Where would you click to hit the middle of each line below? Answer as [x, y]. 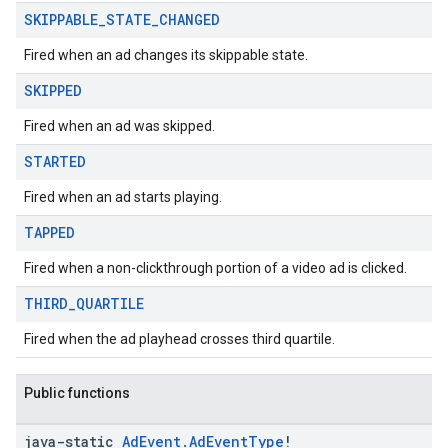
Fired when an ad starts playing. [123, 197]
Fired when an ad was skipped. [119, 126]
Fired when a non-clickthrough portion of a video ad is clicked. [215, 268]
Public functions [77, 393]
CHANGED [189, 19]
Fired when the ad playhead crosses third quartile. [179, 339]
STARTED [55, 161]
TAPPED [49, 232]
